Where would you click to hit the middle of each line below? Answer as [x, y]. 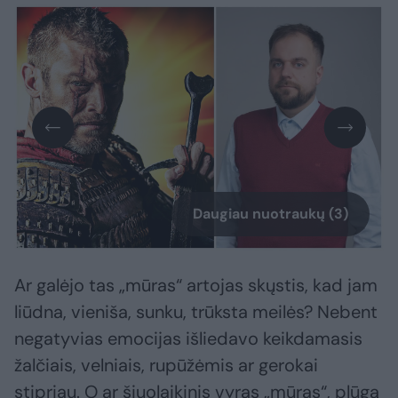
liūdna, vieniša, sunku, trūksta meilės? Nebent [196, 312]
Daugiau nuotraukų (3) [271, 214]
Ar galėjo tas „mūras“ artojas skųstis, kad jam [196, 286]
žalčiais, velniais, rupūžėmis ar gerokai [166, 366]
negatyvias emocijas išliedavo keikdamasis [188, 339]
